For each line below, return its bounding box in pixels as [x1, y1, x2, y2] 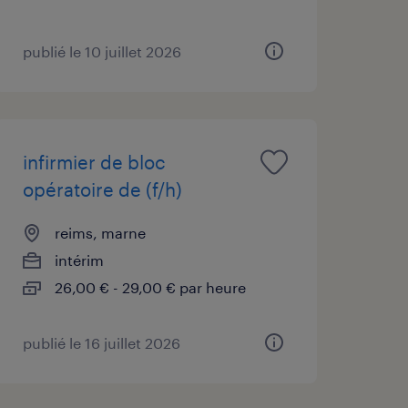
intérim [54, 250, 104, 269]
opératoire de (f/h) [22, 178, 182, 200]
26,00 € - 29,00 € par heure [54, 278, 246, 296]
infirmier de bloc [22, 150, 166, 173]
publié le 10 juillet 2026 [22, 42, 181, 60]
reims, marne [54, 223, 146, 241]
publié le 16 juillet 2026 [22, 333, 180, 352]
